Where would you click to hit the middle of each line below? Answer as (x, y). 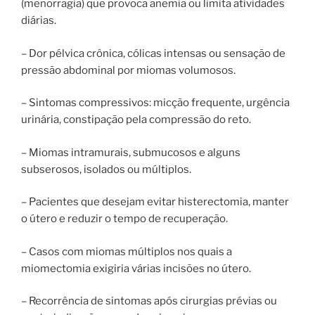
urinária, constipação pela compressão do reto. (136, 120)
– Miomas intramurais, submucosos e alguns (131, 152)
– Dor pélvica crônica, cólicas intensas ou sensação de (153, 53)
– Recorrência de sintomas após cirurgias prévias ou (149, 301)
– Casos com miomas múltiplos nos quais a (127, 251)
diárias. (39, 21)
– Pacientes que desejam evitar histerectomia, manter (155, 202)
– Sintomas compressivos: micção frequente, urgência (155, 103)
